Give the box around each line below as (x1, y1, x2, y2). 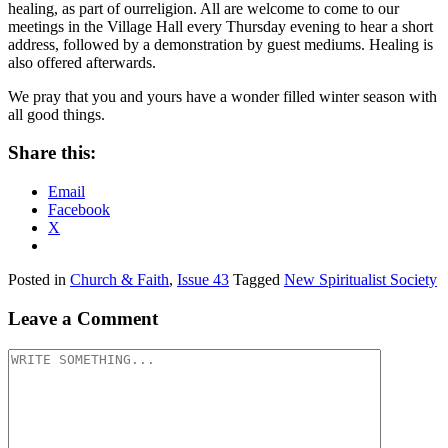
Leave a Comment (8, 307, 158, 329)
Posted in (8, 271, 70, 289)
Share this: (8, 142, 96, 164)
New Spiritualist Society (284, 271, 437, 289)
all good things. (8, 105, 105, 123)
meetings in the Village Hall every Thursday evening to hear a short (8, 17, 433, 35)
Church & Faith (70, 271, 169, 289)
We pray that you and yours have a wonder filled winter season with (8, 87, 437, 105)
